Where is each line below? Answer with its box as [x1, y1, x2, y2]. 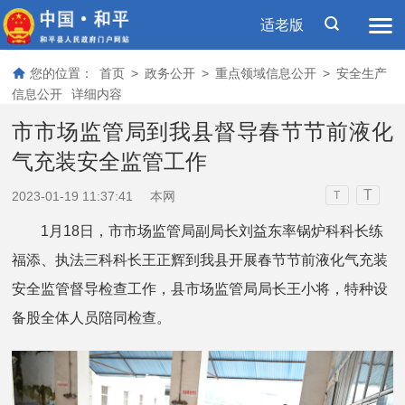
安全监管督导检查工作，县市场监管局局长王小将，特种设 [12, 280, 389, 297]
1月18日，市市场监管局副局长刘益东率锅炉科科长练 [12, 222, 384, 239]
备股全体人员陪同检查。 [12, 309, 172, 325]
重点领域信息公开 [215, 66, 317, 81]
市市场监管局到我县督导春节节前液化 [12, 118, 393, 144]
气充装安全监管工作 [12, 148, 208, 174]
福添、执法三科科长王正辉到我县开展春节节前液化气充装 [12, 251, 389, 268]
